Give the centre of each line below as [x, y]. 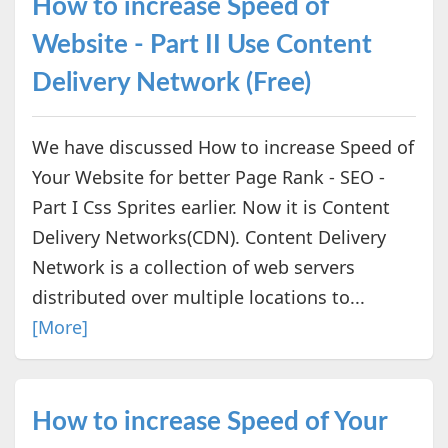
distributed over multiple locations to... [198, 296]
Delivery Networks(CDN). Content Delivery [208, 236]
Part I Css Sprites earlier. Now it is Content [210, 206]
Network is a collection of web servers [193, 266]
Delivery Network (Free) [171, 82]
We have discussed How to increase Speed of [222, 146]
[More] [59, 326]
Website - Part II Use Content [201, 44]
